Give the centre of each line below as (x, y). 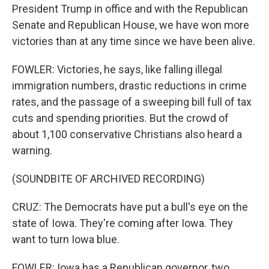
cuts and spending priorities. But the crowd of (120, 118)
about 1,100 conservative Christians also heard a (127, 134)
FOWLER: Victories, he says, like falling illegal (117, 69)
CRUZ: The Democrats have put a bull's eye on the (130, 207)
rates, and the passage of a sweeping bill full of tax (132, 102)
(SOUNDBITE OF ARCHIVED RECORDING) (108, 179)
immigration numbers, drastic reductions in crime (129, 86)
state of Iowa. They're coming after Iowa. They (122, 223)
